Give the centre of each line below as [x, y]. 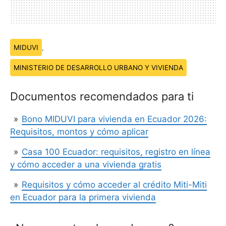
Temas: [21, 44]
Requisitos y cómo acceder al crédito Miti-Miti [114, 184]
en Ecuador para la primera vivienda [83, 197]
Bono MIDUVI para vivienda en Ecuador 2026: [114, 119]
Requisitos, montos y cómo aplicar [79, 131]
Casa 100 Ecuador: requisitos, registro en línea [116, 152]
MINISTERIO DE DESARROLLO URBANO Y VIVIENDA [98, 68]
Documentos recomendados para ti [102, 96]
